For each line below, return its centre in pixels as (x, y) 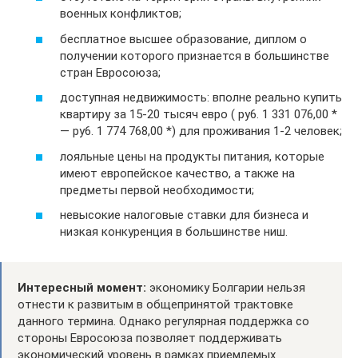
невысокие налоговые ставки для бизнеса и (184, 215)
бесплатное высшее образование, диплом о (183, 39)
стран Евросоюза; (110, 72)
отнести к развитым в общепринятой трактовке (155, 304)
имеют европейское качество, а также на (177, 173)
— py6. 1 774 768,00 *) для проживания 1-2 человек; (201, 131)
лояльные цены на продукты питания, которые (192, 156)
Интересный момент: (82, 288)
